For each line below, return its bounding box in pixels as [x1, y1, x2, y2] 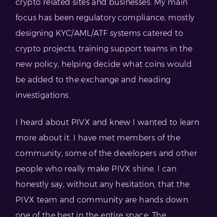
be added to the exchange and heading [15, 75, 171, 84]
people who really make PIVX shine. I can [15, 164, 176, 173]
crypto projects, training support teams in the [15, 44, 193, 53]
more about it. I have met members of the [15, 133, 180, 142]
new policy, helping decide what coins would [15, 59, 192, 69]
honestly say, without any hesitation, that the [15, 179, 190, 189]
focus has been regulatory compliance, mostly [15, 13, 195, 22]
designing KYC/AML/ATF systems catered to [15, 28, 183, 38]
